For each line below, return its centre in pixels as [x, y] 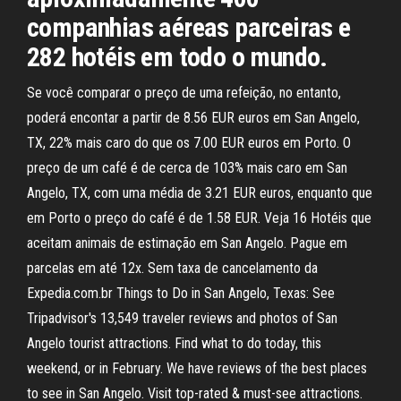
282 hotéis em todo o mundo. [177, 57]
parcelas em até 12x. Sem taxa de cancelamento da [172, 268]
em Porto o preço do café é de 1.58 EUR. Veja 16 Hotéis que [199, 218]
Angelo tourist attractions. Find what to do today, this [174, 343]
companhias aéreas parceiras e [189, 27]
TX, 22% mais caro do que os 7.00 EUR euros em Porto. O [189, 143]
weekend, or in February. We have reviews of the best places [197, 368]
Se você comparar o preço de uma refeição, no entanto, [184, 93]
